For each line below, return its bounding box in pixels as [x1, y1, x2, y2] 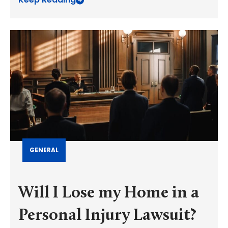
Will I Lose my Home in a [18, 185, 199, 202]
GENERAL [30, 146, 59, 154]
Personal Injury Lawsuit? [18, 208, 196, 224]
